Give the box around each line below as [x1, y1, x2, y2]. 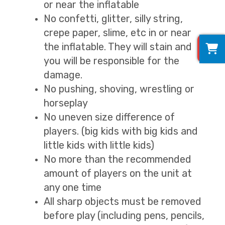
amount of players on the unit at [44, 167, 192, 179]
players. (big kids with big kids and [44, 125, 198, 137]
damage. [44, 68, 82, 81]
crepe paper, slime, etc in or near [44, 26, 191, 39]
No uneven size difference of [44, 110, 175, 123]
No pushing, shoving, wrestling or [44, 82, 194, 95]
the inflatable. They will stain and [44, 40, 192, 53]
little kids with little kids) [44, 139, 154, 151]
